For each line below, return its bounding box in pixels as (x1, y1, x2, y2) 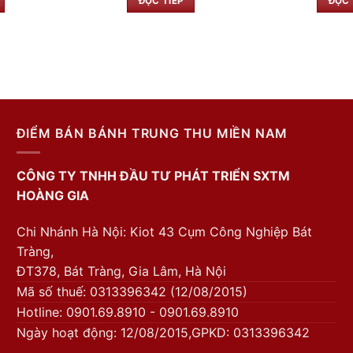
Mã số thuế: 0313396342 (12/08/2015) (16, 284, 247, 299)
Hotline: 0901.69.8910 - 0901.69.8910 (16, 304, 239, 320)
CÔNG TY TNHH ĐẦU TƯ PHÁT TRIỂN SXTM (16, 168, 290, 184)
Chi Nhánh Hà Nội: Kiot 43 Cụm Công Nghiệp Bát (16, 224, 312, 240)
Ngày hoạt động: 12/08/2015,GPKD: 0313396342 (16, 325, 310, 340)
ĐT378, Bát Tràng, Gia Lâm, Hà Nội (16, 263, 226, 279)
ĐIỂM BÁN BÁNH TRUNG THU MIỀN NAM (16, 124, 288, 141)
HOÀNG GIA (16, 188, 89, 204)
